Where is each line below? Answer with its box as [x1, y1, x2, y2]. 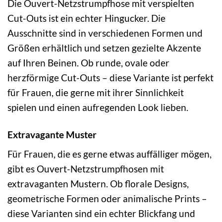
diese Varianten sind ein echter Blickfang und [7, 208, 195, 220]
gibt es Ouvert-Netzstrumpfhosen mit [7, 163, 164, 175]
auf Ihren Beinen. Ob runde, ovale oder [7, 56, 169, 68]
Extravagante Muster [7, 128, 97, 140]
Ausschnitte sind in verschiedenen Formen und [7, 27, 203, 39]
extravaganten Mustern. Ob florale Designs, [7, 178, 189, 190]
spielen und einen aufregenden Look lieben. [7, 101, 188, 113]
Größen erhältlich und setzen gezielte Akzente [7, 42, 201, 54]
